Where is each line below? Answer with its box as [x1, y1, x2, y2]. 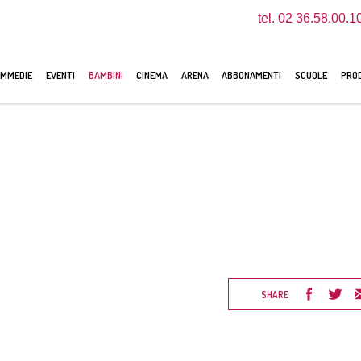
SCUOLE [294, 68, 327, 81]
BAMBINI [88, 68, 123, 81]
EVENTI [45, 68, 75, 81]
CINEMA [136, 68, 168, 81]
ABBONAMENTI [222, 68, 282, 81]
